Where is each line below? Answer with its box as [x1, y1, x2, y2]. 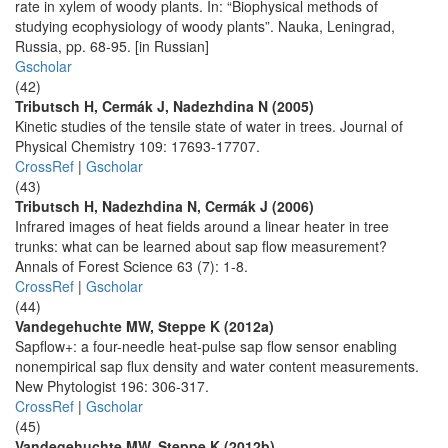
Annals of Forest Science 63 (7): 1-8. [15, 256, 248, 276]
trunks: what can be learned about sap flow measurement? [15, 236, 387, 256]
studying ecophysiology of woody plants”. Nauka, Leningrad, [15, 16, 395, 36]
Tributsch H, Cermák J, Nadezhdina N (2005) [15, 96, 314, 116]
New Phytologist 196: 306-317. [15, 376, 209, 396]
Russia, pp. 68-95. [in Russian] [15, 36, 209, 56]
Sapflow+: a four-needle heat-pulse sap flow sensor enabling [15, 336, 397, 356]
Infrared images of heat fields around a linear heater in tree [15, 216, 389, 236]
